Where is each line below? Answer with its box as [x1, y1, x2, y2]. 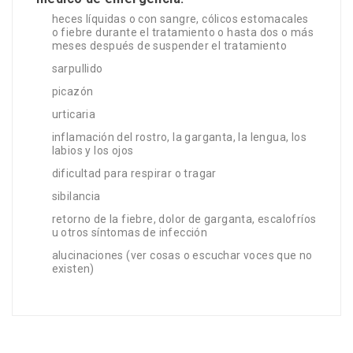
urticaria [51, 108, 96, 121]
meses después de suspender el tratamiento [51, 39, 287, 53]
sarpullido [51, 62, 103, 76]
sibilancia [51, 190, 101, 203]
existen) [51, 262, 95, 276]
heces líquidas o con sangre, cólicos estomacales [51, 13, 309, 26]
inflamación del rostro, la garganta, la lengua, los [51, 131, 307, 144]
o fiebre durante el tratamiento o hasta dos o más [51, 26, 314, 39]
